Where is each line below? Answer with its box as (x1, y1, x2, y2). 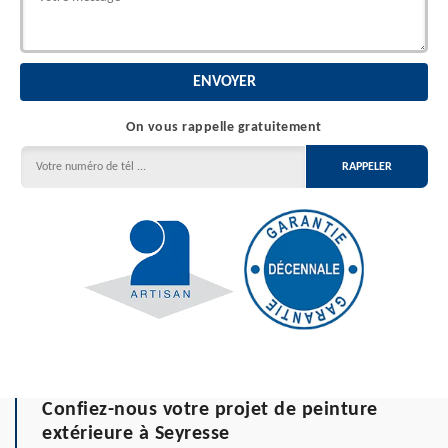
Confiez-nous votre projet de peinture (42, 399, 378, 420)
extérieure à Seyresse (42, 423, 230, 444)
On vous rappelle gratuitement (126, 120, 322, 135)
